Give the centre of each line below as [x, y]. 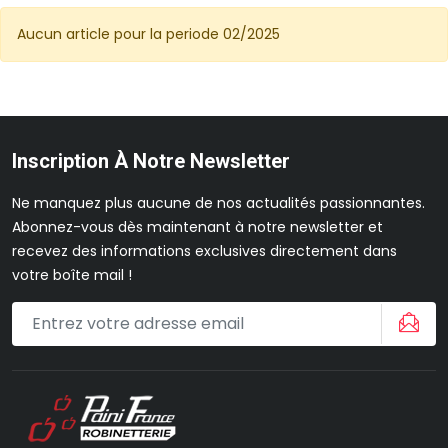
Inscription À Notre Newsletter [151, 160]
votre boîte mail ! [72, 274]
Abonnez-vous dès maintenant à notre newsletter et [197, 226]
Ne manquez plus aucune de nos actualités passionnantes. [218, 202]
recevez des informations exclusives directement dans [204, 250]
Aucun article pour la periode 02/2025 [148, 33]
